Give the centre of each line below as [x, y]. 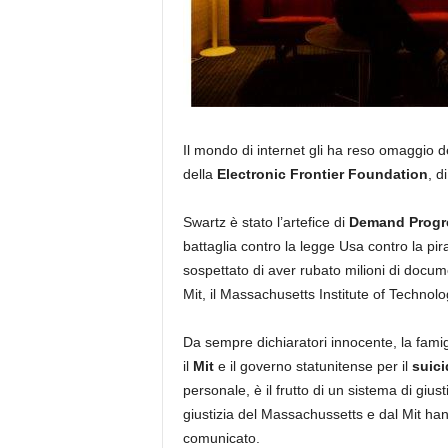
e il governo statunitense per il [312, 366]
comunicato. [221, 438]
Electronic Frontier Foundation [322, 174]
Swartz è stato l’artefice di [265, 222]
